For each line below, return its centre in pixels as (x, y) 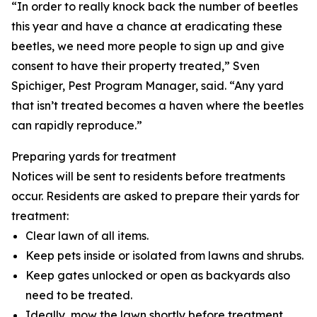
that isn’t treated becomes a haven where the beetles (157, 105)
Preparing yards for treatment (94, 156)
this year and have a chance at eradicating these (147, 26)
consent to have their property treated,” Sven (136, 66)
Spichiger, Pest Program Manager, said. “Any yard (148, 86)
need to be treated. (79, 295)
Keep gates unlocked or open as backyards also (158, 275)
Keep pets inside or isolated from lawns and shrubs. (165, 255)
